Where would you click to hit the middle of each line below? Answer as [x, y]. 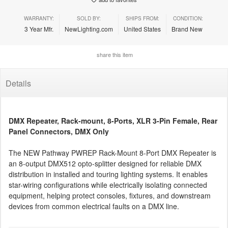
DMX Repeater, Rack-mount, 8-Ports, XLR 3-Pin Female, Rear [113, 121]
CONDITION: [188, 18]
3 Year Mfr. [39, 29]
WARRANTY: [39, 18]
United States [142, 29]
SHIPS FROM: [142, 18]
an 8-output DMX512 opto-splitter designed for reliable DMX [105, 163]
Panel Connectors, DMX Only [59, 131]
